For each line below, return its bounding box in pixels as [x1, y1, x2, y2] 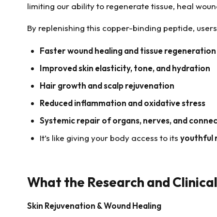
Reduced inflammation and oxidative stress [39, 98, 205, 108]
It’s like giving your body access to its [39, 133, 180, 143]
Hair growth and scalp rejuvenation [39, 80, 174, 91]
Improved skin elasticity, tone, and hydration [39, 63, 210, 74]
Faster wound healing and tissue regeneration [39, 46, 216, 56]
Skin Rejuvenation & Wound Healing [27, 200, 161, 211]
